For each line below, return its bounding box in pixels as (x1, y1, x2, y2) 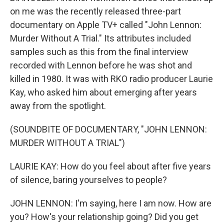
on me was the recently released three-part (10, 6, 181, 16)
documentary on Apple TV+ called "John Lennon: (10, 19, 201, 30)
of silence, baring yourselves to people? (10, 174, 167, 185)
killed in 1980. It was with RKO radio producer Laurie (10, 73, 213, 84)
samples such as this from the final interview (10, 46, 188, 57)
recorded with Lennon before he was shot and (10, 60, 192, 70)
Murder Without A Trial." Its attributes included (10, 33, 191, 43)
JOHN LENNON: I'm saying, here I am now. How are (10, 198, 211, 208)
